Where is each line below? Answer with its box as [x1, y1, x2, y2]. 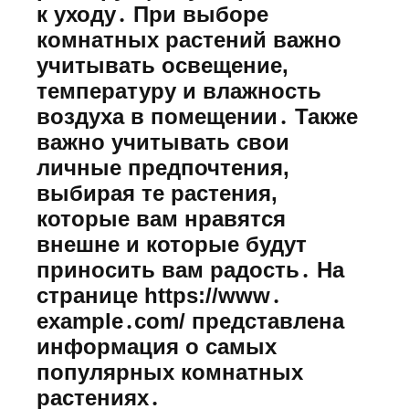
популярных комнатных [37, 359, 303, 384]
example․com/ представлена [37, 308, 344, 333]
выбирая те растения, [37, 180, 278, 205]
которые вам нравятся [37, 205, 286, 231]
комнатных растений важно [37, 26, 341, 52]
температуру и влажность [37, 78, 321, 103]
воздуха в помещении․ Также [37, 103, 358, 129]
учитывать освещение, [37, 52, 288, 78]
